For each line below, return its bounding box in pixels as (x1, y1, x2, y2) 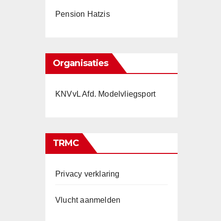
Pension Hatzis (55, 10, 110, 18)
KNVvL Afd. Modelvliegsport (55, 90, 156, 98)
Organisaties (53, 58, 109, 69)
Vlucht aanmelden (55, 196, 121, 204)
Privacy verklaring (55, 170, 120, 178)
